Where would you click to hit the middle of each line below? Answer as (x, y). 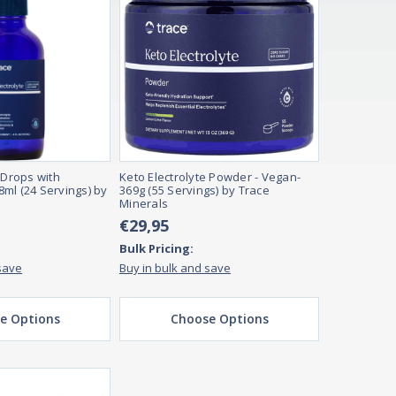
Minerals (144, 204)
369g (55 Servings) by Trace (194, 190)
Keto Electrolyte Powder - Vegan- (210, 177)
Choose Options (219, 319)
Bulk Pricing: (156, 249)
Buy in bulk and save (175, 268)
